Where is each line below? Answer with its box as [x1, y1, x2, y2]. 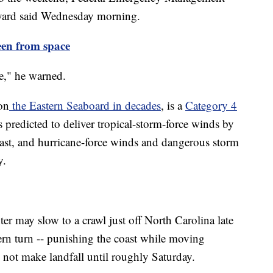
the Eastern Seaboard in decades [9, 97, 161, 113]
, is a [161, 97, 185, 113]
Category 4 [185, 97, 237, 113]
